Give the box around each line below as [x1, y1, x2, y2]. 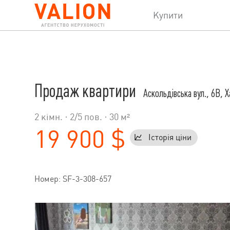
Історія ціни [148, 132, 191, 143]
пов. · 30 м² [82, 111, 130, 122]
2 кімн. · [34, 111, 70, 122]
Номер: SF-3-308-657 [34, 174, 111, 184]
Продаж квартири [34, 81, 139, 101]
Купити [153, 10, 183, 21]
